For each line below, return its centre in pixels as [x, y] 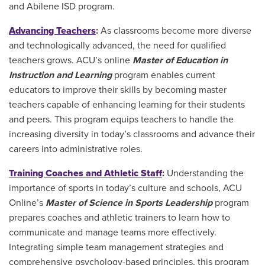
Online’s [27, 203]
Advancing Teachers [52, 30]
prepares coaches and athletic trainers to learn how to [119, 217]
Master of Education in [180, 60]
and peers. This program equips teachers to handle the [121, 119]
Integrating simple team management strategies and [116, 247]
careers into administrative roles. [76, 149]
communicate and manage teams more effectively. [113, 232]
